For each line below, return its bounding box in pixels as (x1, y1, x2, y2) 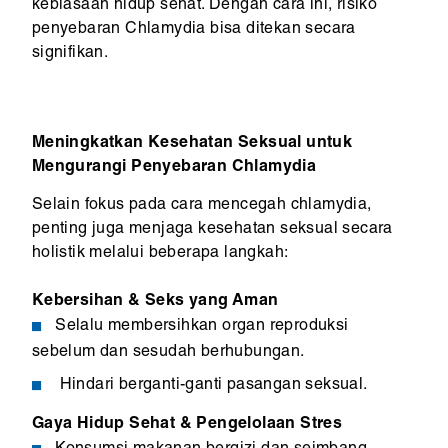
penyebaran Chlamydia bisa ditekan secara (31, 22, 356, 39)
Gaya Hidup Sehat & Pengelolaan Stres (31, 417, 343, 434)
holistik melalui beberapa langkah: (31, 246, 289, 263)
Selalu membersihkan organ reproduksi (55, 318, 349, 336)
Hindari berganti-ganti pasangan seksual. (55, 377, 368, 395)
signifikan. (31, 46, 109, 63)
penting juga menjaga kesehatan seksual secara (31, 222, 393, 239)
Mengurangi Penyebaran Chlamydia (31, 160, 317, 177)
